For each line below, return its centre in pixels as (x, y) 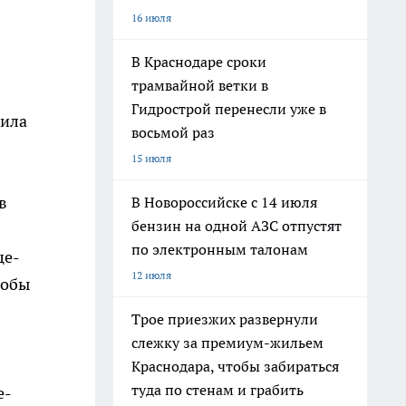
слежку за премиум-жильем (227, 343)
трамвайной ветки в (200, 85)
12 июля (151, 275)
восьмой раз (173, 132)
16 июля (151, 18)
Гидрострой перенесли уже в (229, 109)
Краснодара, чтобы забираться (235, 366)
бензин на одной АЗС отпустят (237, 226)
